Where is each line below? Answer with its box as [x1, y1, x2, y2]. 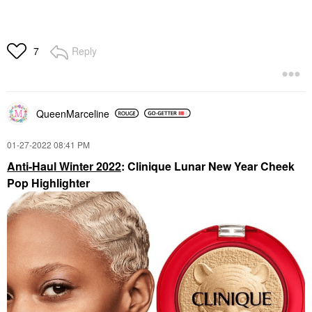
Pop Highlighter [7, 174, 90, 191]
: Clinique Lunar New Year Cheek [121, 157, 295, 174]
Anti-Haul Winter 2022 [7, 157, 121, 174]
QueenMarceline [36, 106, 109, 120]
